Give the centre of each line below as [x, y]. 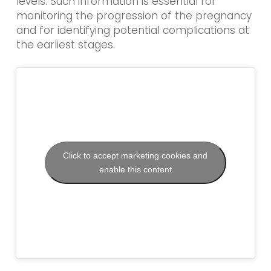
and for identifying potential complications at [132, 31]
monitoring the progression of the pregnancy [134, 16]
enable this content [135, 170]
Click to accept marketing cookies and [135, 156]
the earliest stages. [65, 45]
